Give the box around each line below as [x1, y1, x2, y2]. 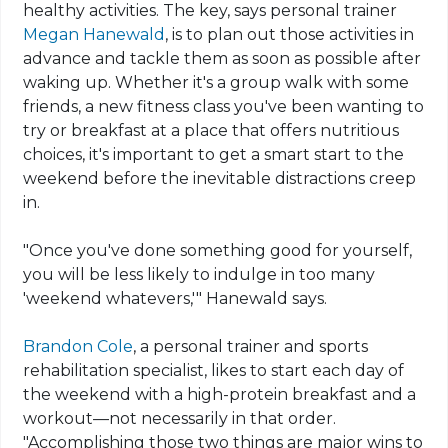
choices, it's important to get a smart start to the [23, 145, 405, 165]
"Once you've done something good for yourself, [23, 241, 413, 261]
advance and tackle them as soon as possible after [23, 49, 422, 69]
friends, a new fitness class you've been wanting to [23, 97, 425, 117]
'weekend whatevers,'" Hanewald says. [23, 289, 328, 309]
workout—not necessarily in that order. [23, 409, 337, 429]
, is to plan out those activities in [165, 25, 415, 45]
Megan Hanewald [23, 25, 166, 45]
